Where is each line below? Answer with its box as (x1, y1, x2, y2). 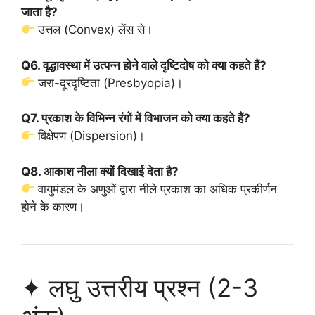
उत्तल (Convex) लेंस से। (34, 22, 153, 37)
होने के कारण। (21, 199, 84, 214)
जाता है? (21, 5, 58, 19)
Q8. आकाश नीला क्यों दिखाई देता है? (21, 164, 179, 179)
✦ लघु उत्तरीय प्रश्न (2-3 (21, 272, 258, 302)
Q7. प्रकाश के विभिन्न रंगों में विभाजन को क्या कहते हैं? (21, 111, 250, 125)
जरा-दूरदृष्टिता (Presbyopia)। (34, 75, 184, 90)
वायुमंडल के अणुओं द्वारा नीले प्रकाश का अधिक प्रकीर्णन (34, 181, 278, 196)
